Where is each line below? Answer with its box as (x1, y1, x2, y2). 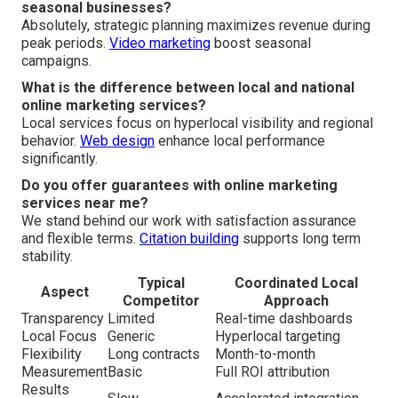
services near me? (21, 194, 148, 211)
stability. (21, 247, 73, 265)
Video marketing (109, 34, 211, 52)
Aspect (40, 283, 89, 300)
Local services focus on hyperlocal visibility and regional (21, 114, 373, 131)
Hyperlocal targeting (215, 327, 340, 345)
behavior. (21, 131, 80, 149)
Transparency (21, 309, 104, 327)
